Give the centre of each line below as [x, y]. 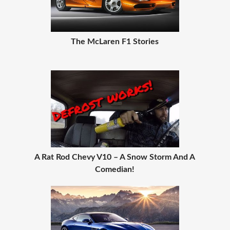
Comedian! [115, 169]
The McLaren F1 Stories [115, 42]
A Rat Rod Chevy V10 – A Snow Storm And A [115, 157]
